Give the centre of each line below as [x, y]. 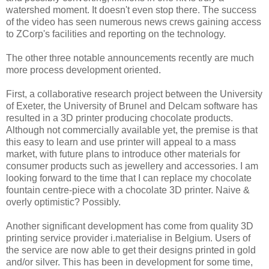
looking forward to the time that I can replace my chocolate [129, 178]
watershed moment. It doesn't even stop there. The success [131, 10]
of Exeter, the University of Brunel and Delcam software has [132, 106]
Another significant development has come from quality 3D [130, 226]
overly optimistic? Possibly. [63, 202]
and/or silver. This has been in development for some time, [129, 262]
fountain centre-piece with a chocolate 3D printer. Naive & [128, 190]
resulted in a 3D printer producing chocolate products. [119, 118]
